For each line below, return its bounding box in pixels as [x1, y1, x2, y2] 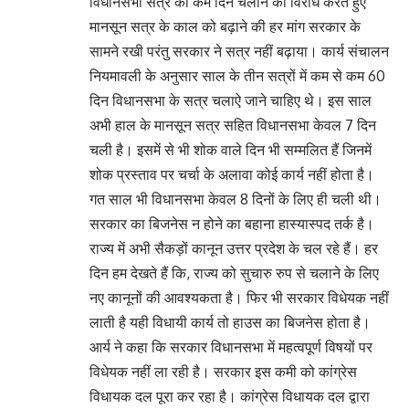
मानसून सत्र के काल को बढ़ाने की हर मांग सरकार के [89, 17, 361, 37]
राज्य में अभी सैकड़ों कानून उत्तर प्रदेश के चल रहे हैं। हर [89, 239, 378, 258]
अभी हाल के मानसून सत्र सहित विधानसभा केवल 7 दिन [89, 116, 376, 135]
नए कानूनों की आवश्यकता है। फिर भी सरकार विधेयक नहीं [89, 288, 389, 308]
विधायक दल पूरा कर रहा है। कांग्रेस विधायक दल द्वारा [89, 387, 370, 406]
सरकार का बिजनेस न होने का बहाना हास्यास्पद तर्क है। [89, 215, 374, 234]
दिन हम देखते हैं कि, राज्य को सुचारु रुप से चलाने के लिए [89, 264, 379, 283]
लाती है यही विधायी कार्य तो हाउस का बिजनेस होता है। [89, 313, 371, 332]
